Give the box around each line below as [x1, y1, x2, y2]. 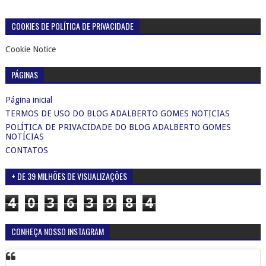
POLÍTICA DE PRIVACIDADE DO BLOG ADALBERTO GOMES [5, 122, 231, 132]
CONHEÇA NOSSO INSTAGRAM [11, 225, 104, 238]
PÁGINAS [11, 68, 38, 81]
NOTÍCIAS [5, 131, 44, 141]
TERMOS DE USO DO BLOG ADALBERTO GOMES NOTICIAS [5, 108, 230, 118]
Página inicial [5, 94, 52, 104]
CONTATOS [5, 145, 48, 155]
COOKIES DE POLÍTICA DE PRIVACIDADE [11, 20, 134, 33]
